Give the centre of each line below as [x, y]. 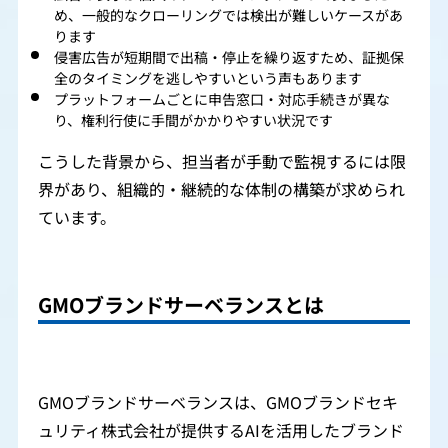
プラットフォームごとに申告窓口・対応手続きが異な [222, 99]
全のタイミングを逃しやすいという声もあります [208, 78]
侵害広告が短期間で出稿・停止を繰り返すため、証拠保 [229, 57]
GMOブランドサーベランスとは [181, 306]
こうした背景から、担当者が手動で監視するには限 [222, 161]
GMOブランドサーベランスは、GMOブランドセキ [218, 403]
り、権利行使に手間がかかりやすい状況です [193, 120]
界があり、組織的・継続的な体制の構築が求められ [221, 189]
